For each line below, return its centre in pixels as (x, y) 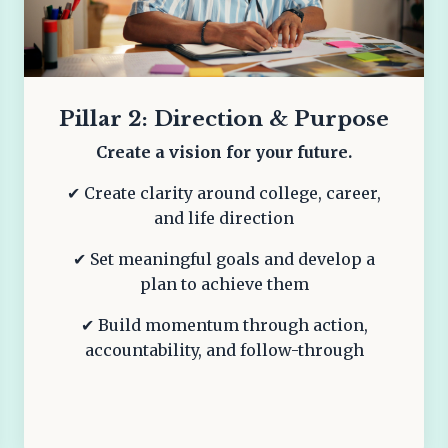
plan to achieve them (224, 283)
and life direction (224, 217)
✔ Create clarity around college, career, (224, 192)
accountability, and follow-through (224, 349)
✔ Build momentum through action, (224, 324)
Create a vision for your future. (224, 151)
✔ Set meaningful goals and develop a (224, 258)
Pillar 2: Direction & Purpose (224, 118)
